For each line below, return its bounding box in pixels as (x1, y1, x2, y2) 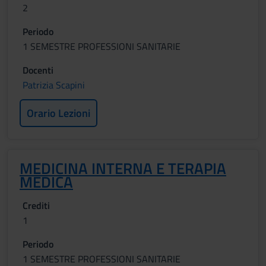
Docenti (23, 63, 53, 77)
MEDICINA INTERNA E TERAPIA (20, 157, 226, 180)
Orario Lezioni (27, 105, 90, 121)
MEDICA (20, 170, 73, 194)
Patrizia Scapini (23, 78, 85, 92)
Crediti (23, 198, 50, 213)
